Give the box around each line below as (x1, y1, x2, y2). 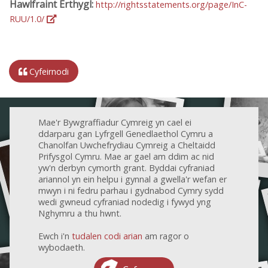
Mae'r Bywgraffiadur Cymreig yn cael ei (38, 116, 191, 128)
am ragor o (142, 230, 189, 242)
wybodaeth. (38, 241, 85, 253)
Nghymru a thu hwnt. (38, 207, 121, 219)
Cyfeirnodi (27, 65, 69, 77)
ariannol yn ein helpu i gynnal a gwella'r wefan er (38, 173, 227, 185)
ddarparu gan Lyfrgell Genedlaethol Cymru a (38, 127, 213, 139)
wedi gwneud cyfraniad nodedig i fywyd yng (38, 196, 211, 208)
